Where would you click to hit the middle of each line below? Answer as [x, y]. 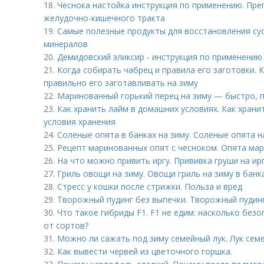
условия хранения [80, 122]
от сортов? [66, 225]
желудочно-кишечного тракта [104, 18]
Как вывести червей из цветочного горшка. [145, 251]
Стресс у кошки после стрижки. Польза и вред [150, 187]
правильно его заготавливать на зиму [121, 83]
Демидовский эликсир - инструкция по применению [160, 57]
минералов [66, 44]
